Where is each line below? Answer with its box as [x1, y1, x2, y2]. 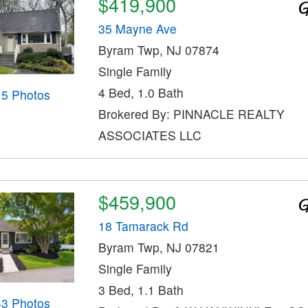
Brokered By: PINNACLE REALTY [98, 104, 285, 122]
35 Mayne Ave [98, 19, 177, 37]
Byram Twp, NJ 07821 [98, 238, 219, 256]
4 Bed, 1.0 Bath [98, 83, 184, 101]
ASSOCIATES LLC [98, 126, 201, 144]
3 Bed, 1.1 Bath [98, 280, 184, 298]
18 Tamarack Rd [98, 217, 188, 234]
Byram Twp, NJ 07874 [98, 41, 219, 58]
